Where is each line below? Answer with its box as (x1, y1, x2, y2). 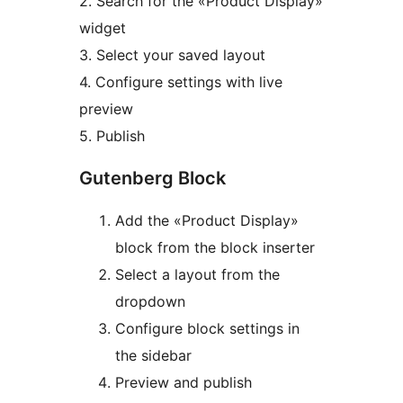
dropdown (115, 291, 185, 310)
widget (79, 18, 126, 37)
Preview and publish (115, 372, 252, 391)
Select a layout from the (115, 264, 280, 283)
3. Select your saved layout (79, 45, 265, 64)
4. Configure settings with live (79, 72, 282, 91)
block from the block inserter (115, 237, 315, 256)
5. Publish (79, 126, 145, 145)
